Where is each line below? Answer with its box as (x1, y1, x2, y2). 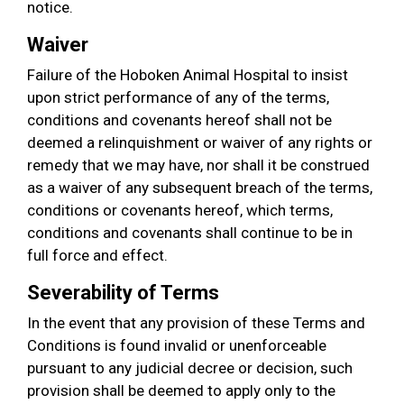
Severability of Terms (27, 281, 219, 304)
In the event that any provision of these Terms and (27, 314, 365, 332)
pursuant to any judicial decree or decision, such (27, 359, 353, 377)
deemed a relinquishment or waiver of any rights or (27, 133, 372, 151)
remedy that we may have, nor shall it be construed (27, 156, 370, 174)
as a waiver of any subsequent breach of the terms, (27, 179, 372, 197)
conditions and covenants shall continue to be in (27, 224, 353, 242)
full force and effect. (27, 246, 168, 264)
